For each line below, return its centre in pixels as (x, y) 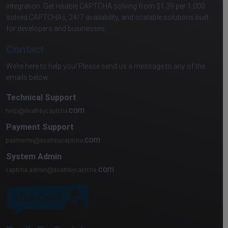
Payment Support (40, 127)
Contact (25, 49)
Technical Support (41, 98)
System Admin (34, 157)
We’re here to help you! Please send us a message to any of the (106, 66)
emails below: (28, 78)
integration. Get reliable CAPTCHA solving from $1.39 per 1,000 (106, 6)
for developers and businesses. (56, 29)
